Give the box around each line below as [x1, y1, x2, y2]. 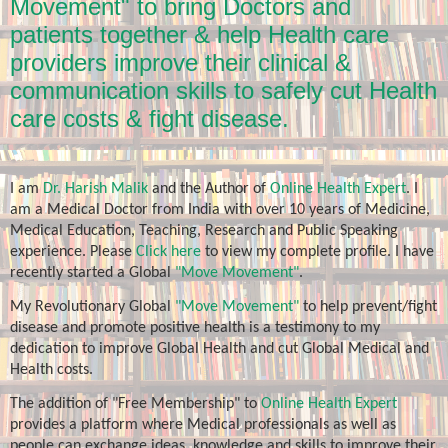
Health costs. [10, 362, 93, 379]
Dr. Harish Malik [43, 180, 148, 197]
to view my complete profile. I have [201, 243, 434, 260]
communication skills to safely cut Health [10, 77, 437, 104]
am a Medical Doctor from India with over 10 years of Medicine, [10, 201, 430, 218]
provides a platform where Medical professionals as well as [10, 417, 396, 434]
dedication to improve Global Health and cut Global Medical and [10, 341, 429, 358]
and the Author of [148, 180, 270, 197]
